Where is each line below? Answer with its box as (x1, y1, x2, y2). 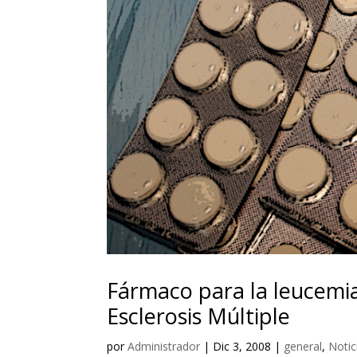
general (284, 338, 323, 354)
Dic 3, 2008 (213, 338, 272, 354)
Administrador (127, 338, 201, 354)
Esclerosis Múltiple (107, 300, 291, 331)
